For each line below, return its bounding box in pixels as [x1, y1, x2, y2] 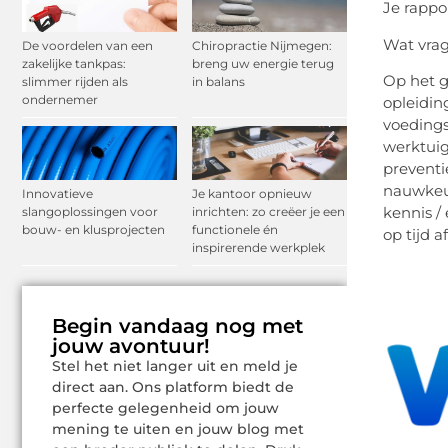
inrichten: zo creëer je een [192, 204, 345, 220]
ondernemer [22, 92, 98, 108]
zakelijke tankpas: [22, 56, 126, 72]
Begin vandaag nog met [52, 314, 303, 339]
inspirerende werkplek [192, 240, 325, 256]
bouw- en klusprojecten [22, 222, 165, 238]
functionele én [192, 222, 278, 238]
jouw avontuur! [52, 334, 210, 359]
